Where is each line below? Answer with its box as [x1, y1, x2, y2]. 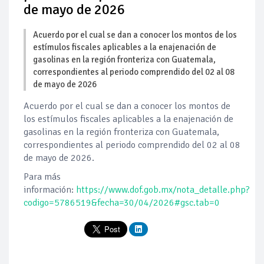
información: [24, 184, 76, 196]
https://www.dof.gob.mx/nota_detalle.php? [76, 184, 250, 196]
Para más [24, 171, 61, 183]
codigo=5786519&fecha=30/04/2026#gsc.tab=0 [24, 197, 220, 209]
